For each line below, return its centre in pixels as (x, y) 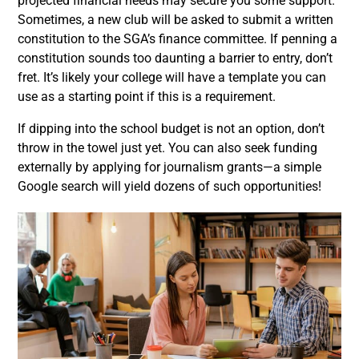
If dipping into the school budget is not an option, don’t (171, 129)
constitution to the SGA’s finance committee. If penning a (177, 39)
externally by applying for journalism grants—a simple (169, 167)
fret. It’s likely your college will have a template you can (172, 77)
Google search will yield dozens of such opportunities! (169, 186)
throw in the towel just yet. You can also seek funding (167, 148)
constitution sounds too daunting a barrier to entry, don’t (175, 58)
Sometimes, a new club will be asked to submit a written (175, 20)
